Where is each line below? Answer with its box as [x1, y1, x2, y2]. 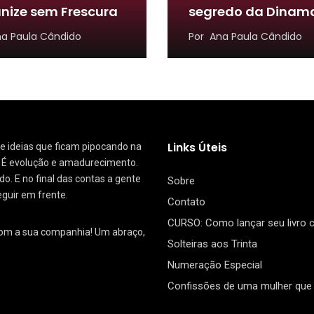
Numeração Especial [168, 258, 262, 271]
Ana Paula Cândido [210, 29, 302, 43]
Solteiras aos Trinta [168, 237, 257, 250]
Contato [168, 195, 205, 208]
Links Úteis [168, 139, 227, 156]
